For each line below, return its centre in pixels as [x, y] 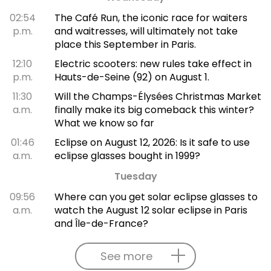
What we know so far [104, 123]
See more [126, 256]
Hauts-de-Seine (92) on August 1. [132, 77]
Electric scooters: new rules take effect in [153, 64]
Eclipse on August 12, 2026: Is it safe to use [152, 143]
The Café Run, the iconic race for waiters [151, 18]
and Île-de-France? [101, 224]
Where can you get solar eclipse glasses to [156, 197]
